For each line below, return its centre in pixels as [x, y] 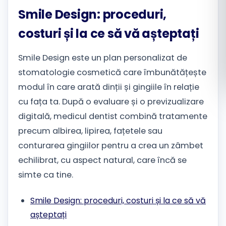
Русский [183, 44]
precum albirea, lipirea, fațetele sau [90, 131]
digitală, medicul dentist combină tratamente [113, 117]
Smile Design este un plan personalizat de [103, 58]
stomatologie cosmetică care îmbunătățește [112, 73]
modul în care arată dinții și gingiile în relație [109, 87]
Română [183, 21]
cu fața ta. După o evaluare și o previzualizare [111, 102]
